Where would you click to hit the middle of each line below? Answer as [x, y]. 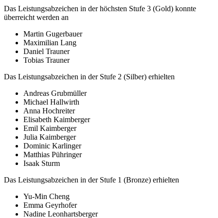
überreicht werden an [36, 18]
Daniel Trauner [46, 52]
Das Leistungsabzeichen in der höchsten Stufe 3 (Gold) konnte [100, 9]
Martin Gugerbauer [53, 34]
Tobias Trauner [46, 60]
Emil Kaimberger [50, 128]
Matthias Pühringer [53, 155]
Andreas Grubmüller [55, 93]
